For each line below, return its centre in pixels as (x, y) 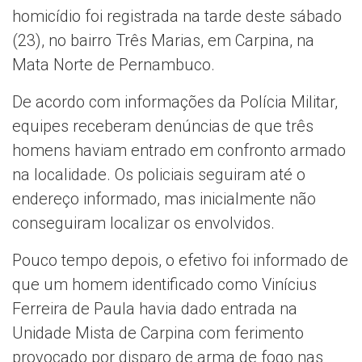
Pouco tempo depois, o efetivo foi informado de (180, 261)
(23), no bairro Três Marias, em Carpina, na (163, 41)
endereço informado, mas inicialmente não (164, 199)
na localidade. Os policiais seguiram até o (159, 175)
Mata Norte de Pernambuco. (114, 65)
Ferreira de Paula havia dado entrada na (155, 309)
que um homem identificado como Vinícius (164, 285)
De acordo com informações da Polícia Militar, (175, 102)
